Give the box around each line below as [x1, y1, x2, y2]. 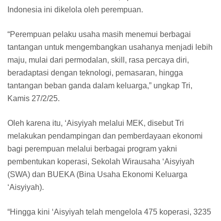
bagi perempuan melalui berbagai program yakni [7, 144, 177, 153]
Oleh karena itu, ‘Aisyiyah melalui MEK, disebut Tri [7, 118, 184, 127]
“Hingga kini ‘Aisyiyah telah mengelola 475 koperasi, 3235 [7, 207, 211, 216]
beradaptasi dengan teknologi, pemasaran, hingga [7, 68, 183, 77]
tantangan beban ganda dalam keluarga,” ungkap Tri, [7, 81, 192, 90]
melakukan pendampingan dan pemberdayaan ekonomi [7, 131, 203, 140]
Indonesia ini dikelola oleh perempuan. [7, 5, 143, 14]
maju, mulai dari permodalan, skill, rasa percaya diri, [7, 55, 189, 64]
